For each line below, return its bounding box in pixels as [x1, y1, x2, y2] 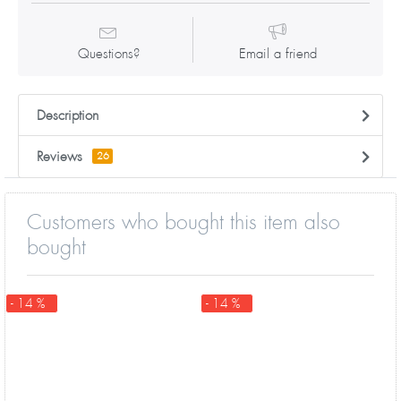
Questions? [77, 45, 140, 63]
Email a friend [238, 45, 317, 63]
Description [37, 107, 98, 124]
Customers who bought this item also [27, 208, 340, 235]
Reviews [37, 148, 82, 166]
